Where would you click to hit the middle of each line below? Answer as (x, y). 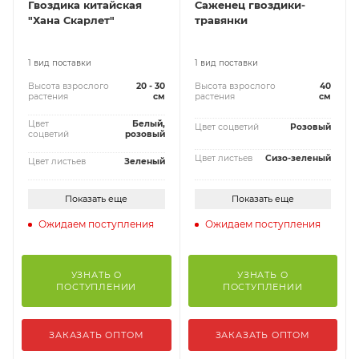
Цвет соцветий (226, 127)
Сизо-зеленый (298, 158)
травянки (221, 20)
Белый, (148, 123)
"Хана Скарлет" (71, 20)
